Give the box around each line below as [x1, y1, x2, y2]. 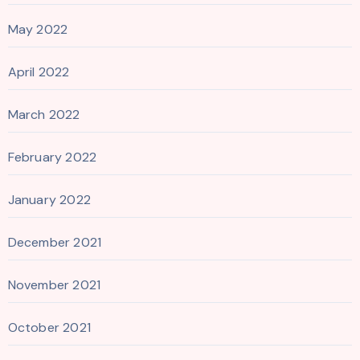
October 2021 [7, 318, 91, 336]
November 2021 [7, 276, 101, 293]
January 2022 [7, 190, 91, 208]
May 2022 [7, 20, 68, 38]
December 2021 [7, 233, 102, 251]
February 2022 [7, 148, 97, 166]
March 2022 [7, 105, 80, 123]
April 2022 [7, 63, 70, 80]
